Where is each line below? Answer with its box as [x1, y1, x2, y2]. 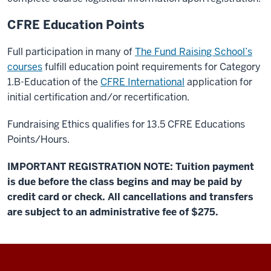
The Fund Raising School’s [135, 45, 252, 58]
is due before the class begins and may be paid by [7, 175, 242, 188]
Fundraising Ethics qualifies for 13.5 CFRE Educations [7, 118, 245, 131]
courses [7, 60, 42, 73]
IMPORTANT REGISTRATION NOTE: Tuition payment [7, 160, 254, 173]
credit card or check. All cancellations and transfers [7, 191, 253, 203]
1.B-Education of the [7, 76, 100, 88]
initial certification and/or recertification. [7, 91, 189, 103]
